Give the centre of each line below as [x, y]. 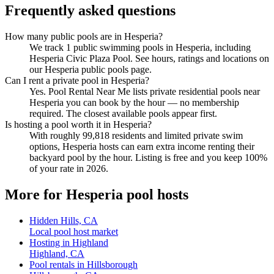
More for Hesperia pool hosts [97, 194]
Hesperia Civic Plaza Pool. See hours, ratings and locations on [149, 59]
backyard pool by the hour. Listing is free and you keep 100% [148, 158]
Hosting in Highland [69, 242]
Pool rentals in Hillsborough [83, 264]
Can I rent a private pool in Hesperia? [77, 81]
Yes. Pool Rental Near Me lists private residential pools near [145, 92]
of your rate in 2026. [69, 169]
